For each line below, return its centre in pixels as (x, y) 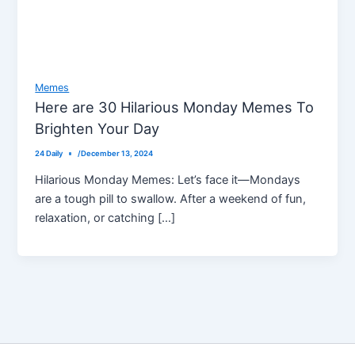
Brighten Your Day (97, 129)
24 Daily (49, 154)
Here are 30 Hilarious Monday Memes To (175, 107)
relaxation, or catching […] (105, 218)
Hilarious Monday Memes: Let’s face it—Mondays (168, 179)
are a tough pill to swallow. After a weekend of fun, (171, 198)
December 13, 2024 (116, 154)
